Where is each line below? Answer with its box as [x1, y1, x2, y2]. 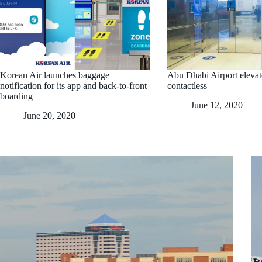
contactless [167, 80, 207, 91]
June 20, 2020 [23, 110, 75, 120]
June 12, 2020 [191, 99, 243, 110]
